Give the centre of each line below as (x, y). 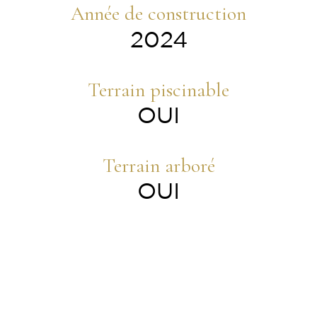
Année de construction (158, 14)
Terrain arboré (158, 165)
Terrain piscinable (158, 90)
